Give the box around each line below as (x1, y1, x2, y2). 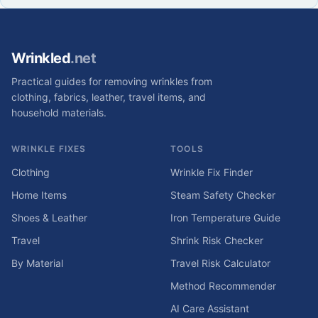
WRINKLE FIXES (11, 143, 87, 154)
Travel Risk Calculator (170, 257, 270, 269)
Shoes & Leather (11, 212, 87, 224)
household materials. (11, 106, 106, 119)
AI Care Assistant (170, 302, 249, 314)
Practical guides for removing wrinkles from (11, 75, 212, 87)
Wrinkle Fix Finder (170, 166, 253, 178)
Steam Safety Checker (170, 189, 275, 201)
